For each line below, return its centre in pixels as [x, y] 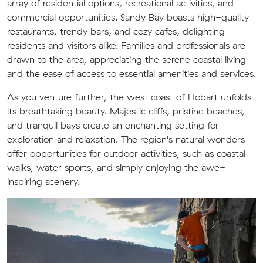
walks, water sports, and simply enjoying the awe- [116, 167]
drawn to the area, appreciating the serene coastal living [127, 59]
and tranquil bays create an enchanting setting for [113, 125]
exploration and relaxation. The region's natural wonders [126, 139]
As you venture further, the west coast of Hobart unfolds [129, 97]
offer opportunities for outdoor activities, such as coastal [126, 153]
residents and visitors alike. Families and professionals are [126, 45]
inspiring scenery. [43, 181]
